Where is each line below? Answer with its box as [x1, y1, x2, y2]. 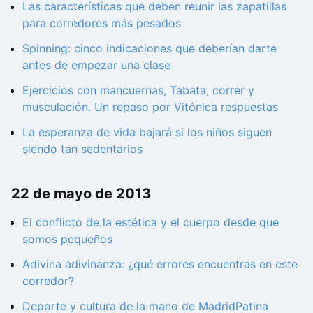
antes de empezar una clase [22, 57, 170, 72]
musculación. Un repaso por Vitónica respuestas [22, 99, 278, 114]
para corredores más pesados [22, 15, 181, 30]
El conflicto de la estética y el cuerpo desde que [22, 215, 279, 230]
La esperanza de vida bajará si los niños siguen [22, 124, 272, 139]
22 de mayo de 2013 [11, 184, 151, 202]
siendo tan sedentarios [22, 141, 143, 156]
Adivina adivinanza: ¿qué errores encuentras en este [22, 257, 298, 272]
